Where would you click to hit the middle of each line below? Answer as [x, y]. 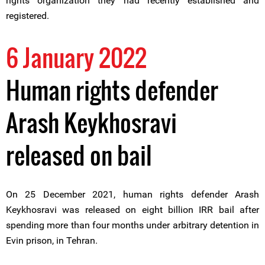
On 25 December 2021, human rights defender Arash [132, 194]
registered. [28, 16]
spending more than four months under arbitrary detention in [132, 225]
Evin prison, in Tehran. [52, 240]
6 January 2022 [76, 57]
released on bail [79, 155]
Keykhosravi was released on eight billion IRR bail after [132, 210]
